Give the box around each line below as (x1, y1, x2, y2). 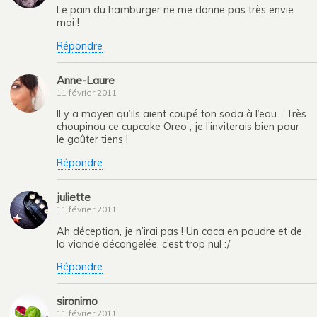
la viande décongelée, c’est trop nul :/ (57, 237, 230, 250)
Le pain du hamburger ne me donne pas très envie (57, 4, 294, 17)
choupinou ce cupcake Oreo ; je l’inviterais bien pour (57, 120, 299, 134)
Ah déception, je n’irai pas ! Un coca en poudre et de (57, 224, 302, 238)
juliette (57, 190, 91, 204)
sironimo (57, 294, 98, 309)
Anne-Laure (57, 73, 115, 87)
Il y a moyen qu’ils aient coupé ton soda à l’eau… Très (57, 108, 306, 121)
